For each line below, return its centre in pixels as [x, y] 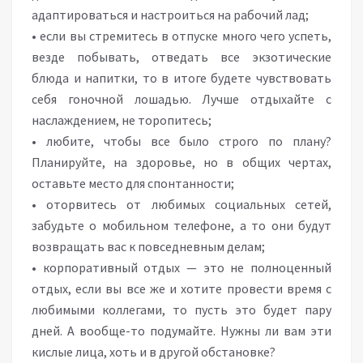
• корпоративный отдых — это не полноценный [181, 267]
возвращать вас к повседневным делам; [148, 246]
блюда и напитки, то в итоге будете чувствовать [181, 78]
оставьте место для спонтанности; [133, 183]
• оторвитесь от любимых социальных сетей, [181, 204]
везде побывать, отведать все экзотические [181, 57]
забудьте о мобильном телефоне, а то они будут [181, 225]
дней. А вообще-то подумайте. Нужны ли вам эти [181, 331]
